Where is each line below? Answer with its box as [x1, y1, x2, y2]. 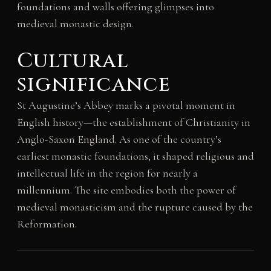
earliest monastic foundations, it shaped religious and [16, 149, 254, 163]
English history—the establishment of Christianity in [16, 115, 250, 129]
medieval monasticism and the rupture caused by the [16, 200, 253, 214]
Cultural [16, 47, 129, 75]
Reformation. [16, 217, 77, 230]
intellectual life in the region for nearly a [16, 166, 198, 180]
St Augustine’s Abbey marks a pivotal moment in [16, 98, 235, 112]
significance [16, 70, 171, 99]
